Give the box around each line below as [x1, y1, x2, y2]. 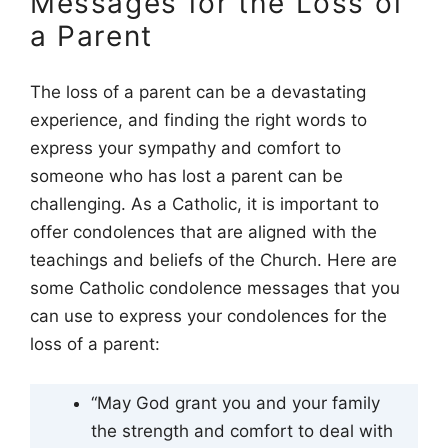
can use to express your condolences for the [30, 306, 387, 327]
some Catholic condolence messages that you [30, 278, 400, 299]
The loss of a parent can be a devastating [30, 82, 366, 103]
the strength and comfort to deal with [91, 420, 393, 441]
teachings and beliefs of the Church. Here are [30, 250, 397, 271]
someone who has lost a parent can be [30, 166, 343, 187]
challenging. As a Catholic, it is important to [30, 194, 379, 215]
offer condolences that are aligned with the [30, 222, 377, 243]
